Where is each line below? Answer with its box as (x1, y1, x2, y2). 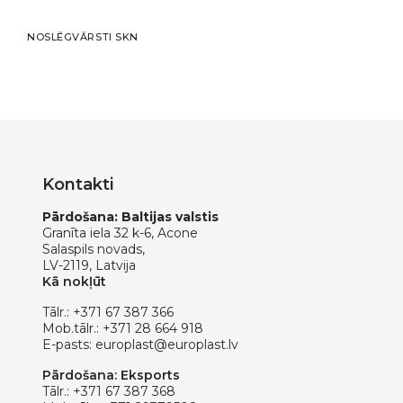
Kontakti (42, 174, 113, 194)
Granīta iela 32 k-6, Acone (42, 224, 198, 241)
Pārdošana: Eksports (42, 366, 180, 383)
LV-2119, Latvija (42, 256, 136, 273)
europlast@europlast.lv (95, 336, 238, 353)
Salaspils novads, (42, 240, 145, 257)
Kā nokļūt (42, 273, 106, 290)
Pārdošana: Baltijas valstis (42, 208, 219, 225)
